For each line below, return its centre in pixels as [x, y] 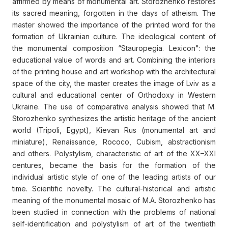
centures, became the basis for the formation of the [114, 165]
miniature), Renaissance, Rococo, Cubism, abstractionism [114, 142]
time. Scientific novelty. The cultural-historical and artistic [114, 189]
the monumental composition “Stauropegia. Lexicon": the [114, 48]
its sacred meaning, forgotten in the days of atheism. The [114, 13]
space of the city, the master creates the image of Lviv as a [114, 83]
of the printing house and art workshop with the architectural [114, 72]
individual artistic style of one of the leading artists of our [114, 177]
